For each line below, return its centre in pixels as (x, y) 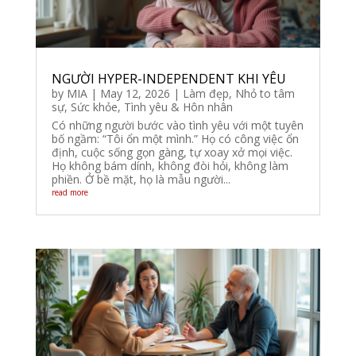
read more (70, 193)
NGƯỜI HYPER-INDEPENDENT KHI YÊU (168, 79)
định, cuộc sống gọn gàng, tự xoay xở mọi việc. (172, 153)
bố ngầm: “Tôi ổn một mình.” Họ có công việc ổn (175, 139)
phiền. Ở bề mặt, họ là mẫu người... (141, 180)
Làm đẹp (205, 94)
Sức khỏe (94, 107)
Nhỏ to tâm (265, 94)
